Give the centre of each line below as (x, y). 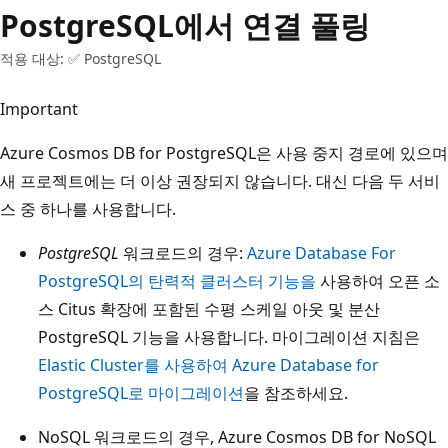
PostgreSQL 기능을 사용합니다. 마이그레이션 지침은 (229, 336)
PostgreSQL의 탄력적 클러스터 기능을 (177, 280)
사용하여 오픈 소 (378, 280)
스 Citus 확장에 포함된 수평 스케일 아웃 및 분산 (209, 308)
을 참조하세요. (296, 392)
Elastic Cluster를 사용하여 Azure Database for (208, 364)
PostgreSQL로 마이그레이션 (141, 392)
